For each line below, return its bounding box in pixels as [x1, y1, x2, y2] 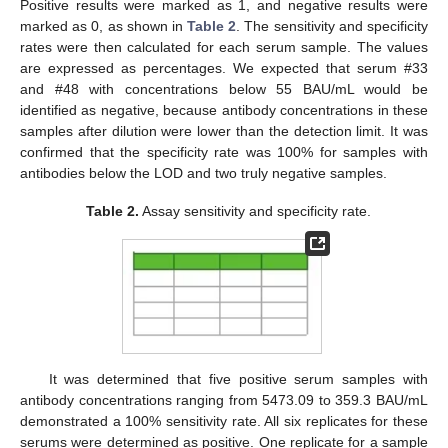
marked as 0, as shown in [20, 17, 188, 34]
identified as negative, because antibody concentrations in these [20, 101, 428, 118]
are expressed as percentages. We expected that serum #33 [20, 59, 428, 76]
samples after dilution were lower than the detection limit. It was [20, 122, 428, 139]
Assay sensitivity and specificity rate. [138, 202, 371, 219]
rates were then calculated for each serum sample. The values [20, 38, 428, 55]
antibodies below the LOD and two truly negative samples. [20, 164, 387, 181]
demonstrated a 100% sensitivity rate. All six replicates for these [20, 412, 428, 429]
